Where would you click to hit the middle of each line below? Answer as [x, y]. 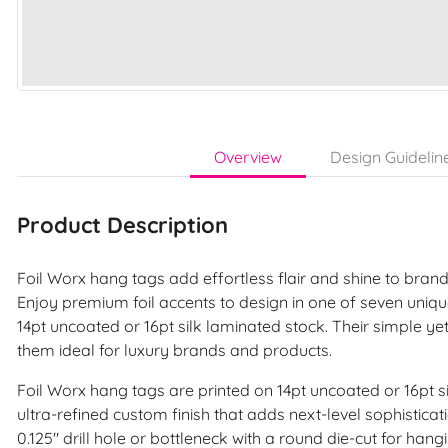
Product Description [122, 224]
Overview [248, 156]
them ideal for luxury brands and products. [176, 349]
